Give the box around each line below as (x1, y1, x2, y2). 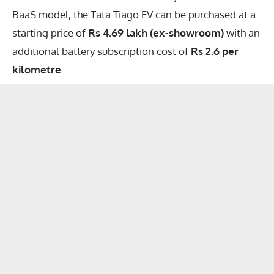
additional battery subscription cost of (12, 44, 191, 57)
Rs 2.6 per (191, 44, 239, 57)
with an (224, 26, 260, 39)
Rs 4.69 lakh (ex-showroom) (88, 26, 224, 39)
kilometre (12, 62, 61, 76)
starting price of (12, 26, 88, 39)
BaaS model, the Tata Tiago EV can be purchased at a (12, 7, 256, 21)
